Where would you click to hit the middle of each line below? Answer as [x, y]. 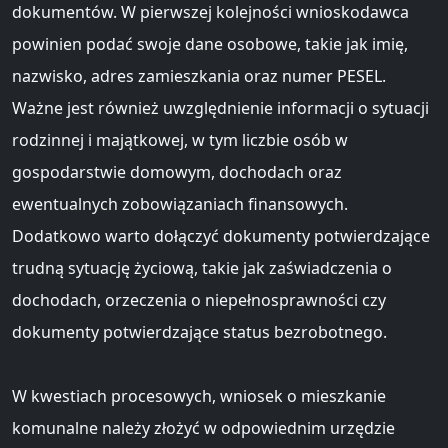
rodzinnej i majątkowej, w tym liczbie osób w [180, 139]
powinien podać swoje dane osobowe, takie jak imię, [210, 43]
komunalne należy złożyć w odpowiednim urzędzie [203, 427]
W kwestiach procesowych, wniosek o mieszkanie [199, 395]
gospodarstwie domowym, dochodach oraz [177, 171]
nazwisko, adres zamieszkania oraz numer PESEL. [199, 75]
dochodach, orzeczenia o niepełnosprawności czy [199, 299]
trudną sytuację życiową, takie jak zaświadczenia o [202, 267]
